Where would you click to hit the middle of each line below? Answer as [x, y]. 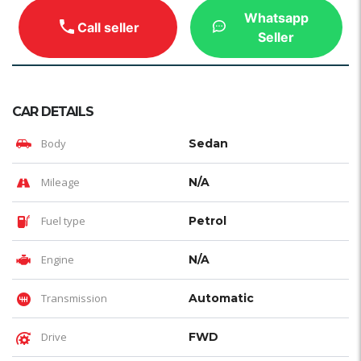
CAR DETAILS [53, 112]
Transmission [73, 299]
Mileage [59, 183]
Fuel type [62, 221]
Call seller [109, 28]
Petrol [207, 221]
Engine [56, 260]
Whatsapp [276, 18]
